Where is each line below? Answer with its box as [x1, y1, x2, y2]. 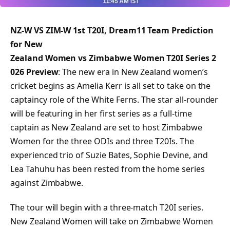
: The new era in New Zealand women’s [58, 66, 208, 78]
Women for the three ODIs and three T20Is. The [10, 136, 194, 147]
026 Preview [10, 66, 59, 78]
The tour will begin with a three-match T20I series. [10, 202, 203, 214]
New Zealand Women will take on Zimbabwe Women [10, 216, 213, 227]
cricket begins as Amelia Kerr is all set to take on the [10, 80, 211, 92]
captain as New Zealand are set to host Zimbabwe [10, 122, 202, 133]
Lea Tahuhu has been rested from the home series [10, 163, 205, 175]
